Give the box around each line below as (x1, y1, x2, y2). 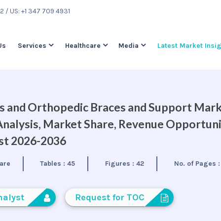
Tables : (40, 159, 68, 168)
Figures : (105, 159, 136, 168)
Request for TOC (74, 192, 145, 203)
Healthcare (65, 41, 101, 50)
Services (18, 41, 46, 50)
